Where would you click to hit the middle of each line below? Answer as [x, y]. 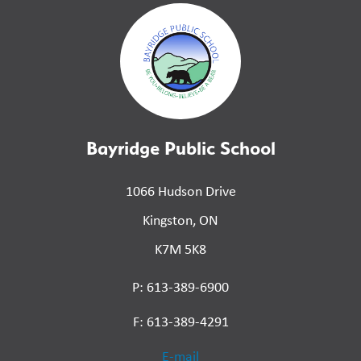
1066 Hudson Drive [180, 191]
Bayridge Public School [180, 148]
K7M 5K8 [180, 249]
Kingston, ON [180, 220]
